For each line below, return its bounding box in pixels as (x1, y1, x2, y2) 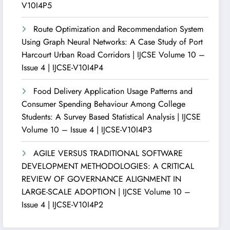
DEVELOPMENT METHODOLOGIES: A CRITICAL (22, 160, 195, 172)
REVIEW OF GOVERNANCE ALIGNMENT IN (22, 172, 182, 185)
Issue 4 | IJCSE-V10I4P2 (22, 198, 104, 210)
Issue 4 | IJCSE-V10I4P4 (22, 61, 104, 73)
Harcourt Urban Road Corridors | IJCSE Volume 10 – (22, 48, 205, 61)
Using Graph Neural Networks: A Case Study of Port (22, 35, 203, 48)
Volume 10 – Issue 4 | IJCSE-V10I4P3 (22, 123, 152, 136)
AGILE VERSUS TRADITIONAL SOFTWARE (33, 147, 183, 159)
